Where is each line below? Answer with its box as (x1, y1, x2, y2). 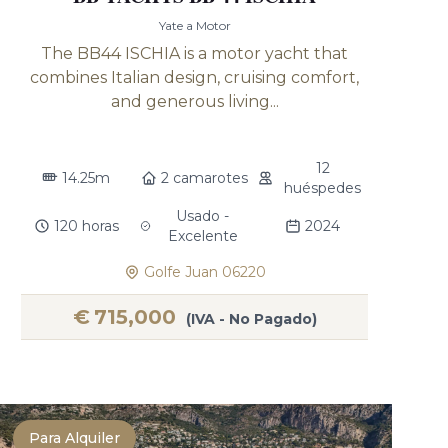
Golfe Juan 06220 (143, 263, 266, 281)
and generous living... (110, 92, 279, 111)
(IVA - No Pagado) (185, 310, 317, 328)
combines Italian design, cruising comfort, (30, 68, 360, 87)
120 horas (53, 217, 119, 235)
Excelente (167, 227, 238, 245)
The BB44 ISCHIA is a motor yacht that (41, 44, 349, 63)
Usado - (176, 207, 230, 225)
